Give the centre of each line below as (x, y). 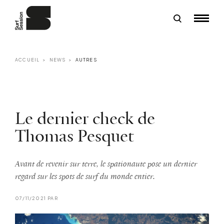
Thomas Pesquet (74, 137)
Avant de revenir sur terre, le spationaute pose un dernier (106, 164)
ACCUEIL (27, 59)
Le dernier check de (85, 119)
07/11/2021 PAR (36, 198)
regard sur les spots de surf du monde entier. (85, 176)
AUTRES (86, 59)
